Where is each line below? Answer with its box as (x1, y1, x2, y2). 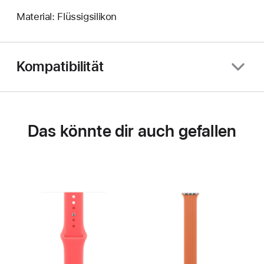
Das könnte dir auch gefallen (27, 120, 237, 141)
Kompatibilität (16, 58, 104, 75)
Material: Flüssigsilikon (16, 10, 117, 22)
